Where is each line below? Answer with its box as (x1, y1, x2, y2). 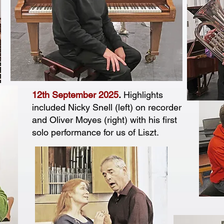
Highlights (121, 89, 163, 100)
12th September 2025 (32, 89, 118, 100)
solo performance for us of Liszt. (32, 127, 161, 137)
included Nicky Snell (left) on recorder (32, 102, 181, 112)
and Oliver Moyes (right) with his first (32, 114, 177, 125)
